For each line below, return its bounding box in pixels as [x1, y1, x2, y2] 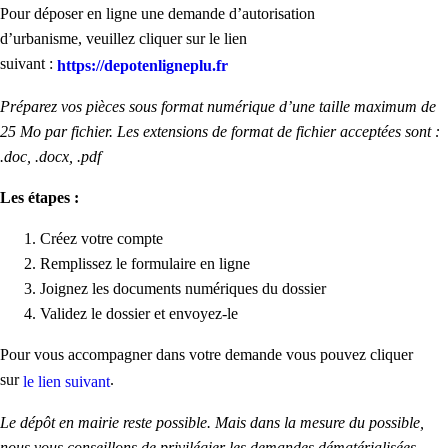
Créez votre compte [40, 229, 163, 247]
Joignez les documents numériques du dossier [40, 279, 326, 297]
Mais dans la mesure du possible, [215, 413, 424, 431]
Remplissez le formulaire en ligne [40, 254, 250, 272]
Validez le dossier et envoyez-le [40, 304, 238, 322]
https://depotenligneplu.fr [57, 56, 228, 74]
